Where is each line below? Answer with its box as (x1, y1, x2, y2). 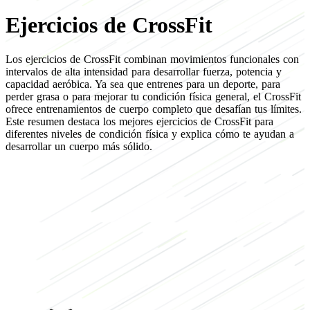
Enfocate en (6, 210, 90, 229)
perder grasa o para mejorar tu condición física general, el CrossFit (6, 90, 301, 102)
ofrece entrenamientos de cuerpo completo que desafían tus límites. (6, 102, 302, 115)
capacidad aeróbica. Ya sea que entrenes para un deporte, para (6, 77, 280, 90)
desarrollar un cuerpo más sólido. (6, 140, 152, 152)
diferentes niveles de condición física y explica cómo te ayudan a (6, 127, 294, 140)
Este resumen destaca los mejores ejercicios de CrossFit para (6, 115, 273, 127)
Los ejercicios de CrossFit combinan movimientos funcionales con (6, 53, 299, 65)
